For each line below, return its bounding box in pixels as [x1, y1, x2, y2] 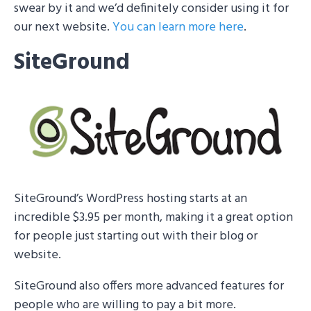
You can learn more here [112, 17, 244, 37]
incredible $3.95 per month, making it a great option [14, 207, 293, 228]
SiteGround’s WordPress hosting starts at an [14, 188, 247, 209]
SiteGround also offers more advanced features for [14, 276, 284, 296]
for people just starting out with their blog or [14, 226, 258, 246]
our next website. [14, 17, 112, 37]
